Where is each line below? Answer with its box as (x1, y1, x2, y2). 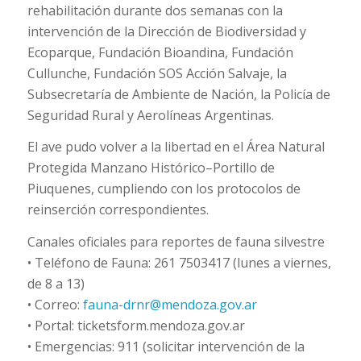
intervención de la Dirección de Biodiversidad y (27, 22, 306, 40)
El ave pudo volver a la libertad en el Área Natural (27, 138, 325, 156)
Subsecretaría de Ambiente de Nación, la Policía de (27, 85, 330, 103)
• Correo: (27, 295, 80, 313)
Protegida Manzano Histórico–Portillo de (27, 159, 275, 177)
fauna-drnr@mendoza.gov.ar (82, 295, 257, 313)
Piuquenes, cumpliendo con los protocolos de (27, 180, 301, 198)
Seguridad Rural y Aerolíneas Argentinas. (27, 106, 274, 124)
